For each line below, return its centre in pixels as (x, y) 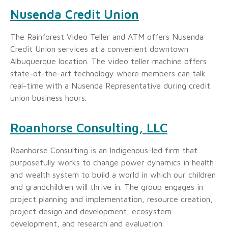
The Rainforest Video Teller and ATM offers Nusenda (107, 37)
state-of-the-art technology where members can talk (108, 74)
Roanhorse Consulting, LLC (89, 127)
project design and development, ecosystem (91, 211)
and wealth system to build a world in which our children (113, 174)
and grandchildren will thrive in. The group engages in (107, 187)
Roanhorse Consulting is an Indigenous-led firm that (104, 150)
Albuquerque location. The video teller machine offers (108, 61)
